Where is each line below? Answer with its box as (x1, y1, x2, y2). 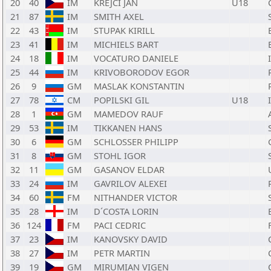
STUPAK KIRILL (94, 24, 155, 36)
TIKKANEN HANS (94, 122, 162, 134)
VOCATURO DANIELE (94, 52, 178, 64)
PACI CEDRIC (94, 219, 146, 231)
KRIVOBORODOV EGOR (94, 66, 189, 78)
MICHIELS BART (94, 38, 158, 50)
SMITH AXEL (94, 10, 144, 22)
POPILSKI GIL (94, 94, 149, 106)
